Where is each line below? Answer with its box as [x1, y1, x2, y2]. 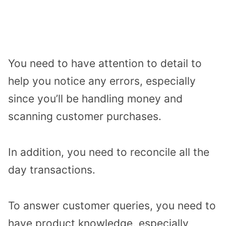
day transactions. [8, 163, 95, 176]
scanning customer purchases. [8, 110, 161, 123]
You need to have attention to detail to [8, 57, 202, 70]
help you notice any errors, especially [8, 75, 196, 88]
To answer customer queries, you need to [8, 199, 216, 212]
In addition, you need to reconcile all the [8, 145, 209, 158]
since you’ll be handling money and [8, 92, 183, 105]
